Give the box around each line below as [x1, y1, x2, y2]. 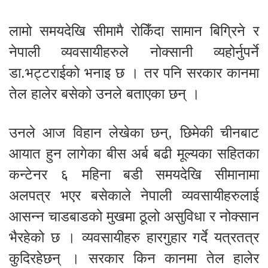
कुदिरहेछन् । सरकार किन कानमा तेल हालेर [9, 250, 259, 267]
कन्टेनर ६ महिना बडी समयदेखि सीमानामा [9, 166, 259, 183]
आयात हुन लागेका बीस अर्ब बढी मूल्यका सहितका [9, 145, 259, 162]
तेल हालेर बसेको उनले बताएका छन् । [9, 86, 200, 102]
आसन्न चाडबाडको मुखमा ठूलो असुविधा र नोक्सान [9, 208, 259, 225]
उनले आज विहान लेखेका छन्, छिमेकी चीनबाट [9, 124, 259, 141]
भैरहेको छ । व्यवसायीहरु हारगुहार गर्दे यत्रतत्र [9, 229, 259, 246]
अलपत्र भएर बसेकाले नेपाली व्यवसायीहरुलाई [9, 187, 259, 204]
